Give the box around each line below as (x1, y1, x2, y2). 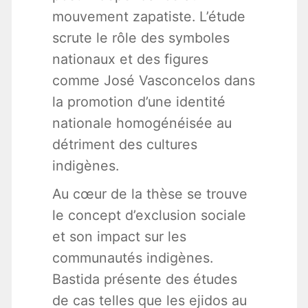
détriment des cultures (52, 136, 197, 153)
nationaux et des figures (52, 51, 208, 68)
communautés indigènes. (52, 250, 213, 267)
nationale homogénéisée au (52, 115, 232, 132)
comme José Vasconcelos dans (52, 72, 255, 89)
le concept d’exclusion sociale (52, 207, 246, 224)
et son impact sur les (52, 228, 186, 245)
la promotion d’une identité (52, 93, 225, 111)
